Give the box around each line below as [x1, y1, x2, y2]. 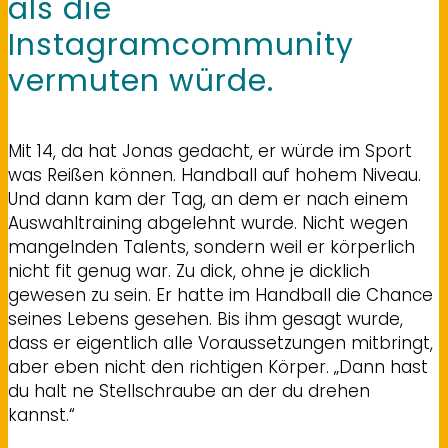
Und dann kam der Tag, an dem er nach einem [8, 187, 408, 212]
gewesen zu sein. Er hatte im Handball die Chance [8, 283, 433, 308]
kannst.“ [8, 403, 75, 428]
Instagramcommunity [8, 24, 354, 67]
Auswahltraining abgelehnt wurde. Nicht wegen [8, 211, 408, 236]
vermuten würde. [8, 60, 274, 103]
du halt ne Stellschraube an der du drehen [8, 379, 370, 404]
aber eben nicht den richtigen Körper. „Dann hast [8, 355, 428, 380]
